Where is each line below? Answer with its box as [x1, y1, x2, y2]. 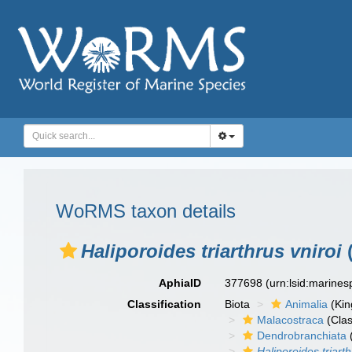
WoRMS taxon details [56, 200, 236, 222]
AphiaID [159, 277, 202, 289]
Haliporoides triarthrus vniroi [81, 240, 342, 262]
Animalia [285, 298, 328, 310]
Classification [127, 298, 202, 310]
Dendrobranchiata [257, 329, 347, 342]
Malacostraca [257, 313, 324, 326]
